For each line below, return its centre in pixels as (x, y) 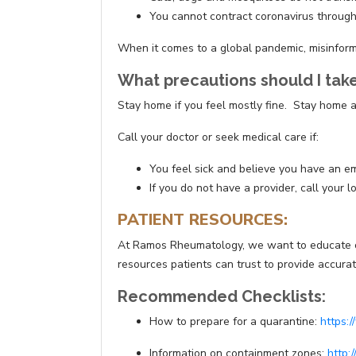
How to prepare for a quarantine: (235, 322)
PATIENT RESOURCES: (203, 220)
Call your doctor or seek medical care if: (218, 137)
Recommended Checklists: (222, 297)
